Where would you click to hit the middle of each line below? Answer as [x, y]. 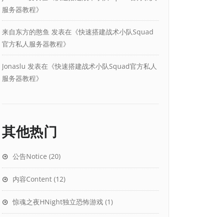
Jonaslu [14, 66]
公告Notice [30, 156]
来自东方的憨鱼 [26, 31]
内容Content [32, 179]
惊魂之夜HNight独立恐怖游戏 [58, 201]
